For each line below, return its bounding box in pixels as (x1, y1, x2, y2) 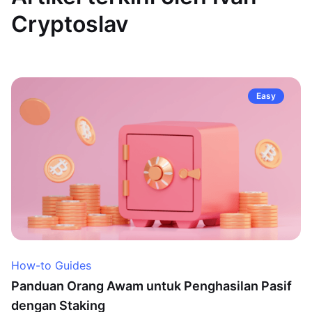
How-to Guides (11, 258, 91, 272)
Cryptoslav (11, 10, 128, 38)
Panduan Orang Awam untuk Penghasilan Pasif (11, 279, 292, 293)
